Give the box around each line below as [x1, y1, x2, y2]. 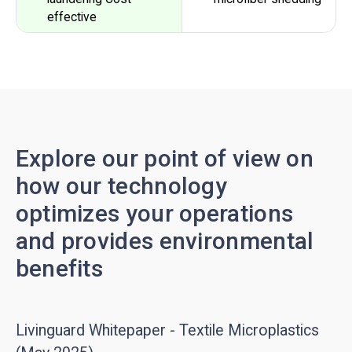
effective [47, 9, 97, 24]
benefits [15, 254, 104, 282]
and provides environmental [15, 226, 314, 255]
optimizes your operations [15, 199, 294, 227]
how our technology [15, 171, 228, 200]
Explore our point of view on [15, 144, 314, 172]
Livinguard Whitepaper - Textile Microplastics [15, 321, 319, 339]
